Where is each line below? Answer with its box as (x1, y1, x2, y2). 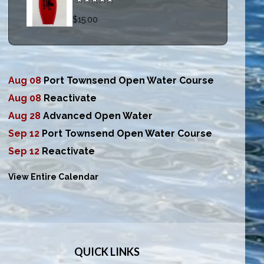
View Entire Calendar (8, 172, 99, 182)
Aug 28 (8, 110, 44, 122)
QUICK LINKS (74, 245, 140, 259)
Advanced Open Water (43, 110, 153, 122)
